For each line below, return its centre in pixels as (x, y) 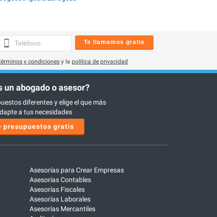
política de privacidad (100, 61)
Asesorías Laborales (60, 199)
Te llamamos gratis (114, 42)
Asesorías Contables (60, 180)
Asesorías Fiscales (57, 190)
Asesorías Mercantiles (62, 209)
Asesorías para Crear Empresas (77, 170)
